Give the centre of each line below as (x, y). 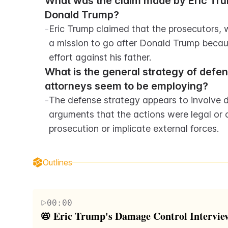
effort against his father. (100, 57)
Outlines (58, 162)
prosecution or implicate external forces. (134, 129)
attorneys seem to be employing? (126, 86)
